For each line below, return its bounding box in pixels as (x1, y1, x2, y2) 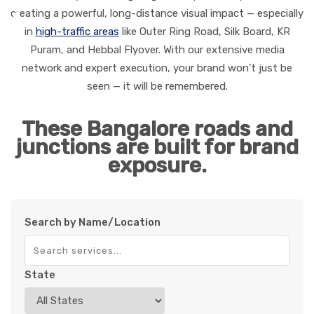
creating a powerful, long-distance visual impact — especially (11, 7, 303, 20)
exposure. (107, 153, 207, 179)
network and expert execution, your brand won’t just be (22, 62, 292, 75)
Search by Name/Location (25, 216, 161, 229)
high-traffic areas (35, 25, 119, 39)
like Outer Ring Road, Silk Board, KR (118, 25, 290, 39)
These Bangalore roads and (21, 116, 293, 142)
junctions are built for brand (15, 135, 299, 161)
